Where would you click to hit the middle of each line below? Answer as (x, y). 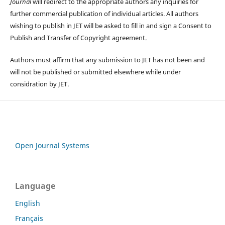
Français (29, 218)
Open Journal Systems (52, 146)
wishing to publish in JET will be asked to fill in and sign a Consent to (110, 26)
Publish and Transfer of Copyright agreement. (78, 38)
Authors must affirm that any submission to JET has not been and (107, 60)
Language (35, 186)
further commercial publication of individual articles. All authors (104, 14)
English (28, 203)
